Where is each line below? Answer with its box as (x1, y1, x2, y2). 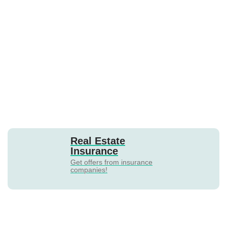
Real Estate (70, 135, 125, 146)
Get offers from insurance (70, 158, 153, 166)
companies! (70, 166, 107, 174)
